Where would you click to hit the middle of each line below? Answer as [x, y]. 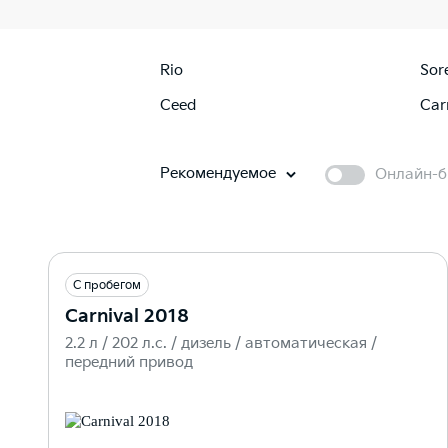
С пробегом [107, 285]
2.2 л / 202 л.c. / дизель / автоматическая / [221, 343]
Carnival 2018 [127, 316]
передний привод [129, 362]
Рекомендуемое [218, 173]
